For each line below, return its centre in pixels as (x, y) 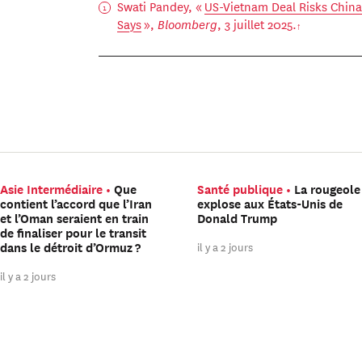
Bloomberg (188, 24)
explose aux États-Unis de (270, 204)
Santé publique (240, 189)
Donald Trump (238, 219)
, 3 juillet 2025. (257, 24)
